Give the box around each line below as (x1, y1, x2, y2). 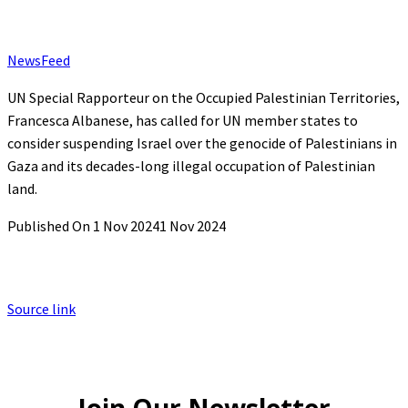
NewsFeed (7, 51, 70, 70)
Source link (7, 300, 76, 319)
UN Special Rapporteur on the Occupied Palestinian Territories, (7, 88, 400, 107)
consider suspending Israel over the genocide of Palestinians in (7, 134, 397, 153)
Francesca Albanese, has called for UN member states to (7, 111, 358, 130)
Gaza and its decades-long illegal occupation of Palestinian (7, 157, 375, 176)
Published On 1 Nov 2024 (7, 217, 159, 236)
